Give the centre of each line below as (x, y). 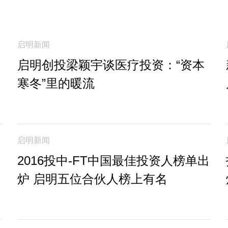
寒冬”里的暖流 (56, 83)
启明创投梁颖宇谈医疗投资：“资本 (111, 65)
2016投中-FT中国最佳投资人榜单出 (113, 160)
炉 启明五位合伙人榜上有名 (92, 179)
